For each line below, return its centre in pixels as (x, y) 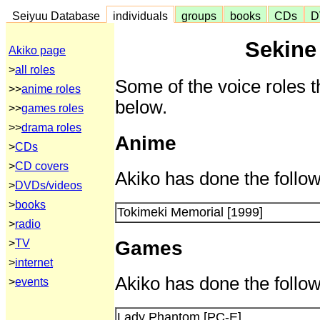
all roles (35, 70)
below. (141, 107)
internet (34, 262)
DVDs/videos (49, 185)
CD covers (42, 166)
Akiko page (37, 50)
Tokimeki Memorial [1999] (190, 212)
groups (199, 16)
